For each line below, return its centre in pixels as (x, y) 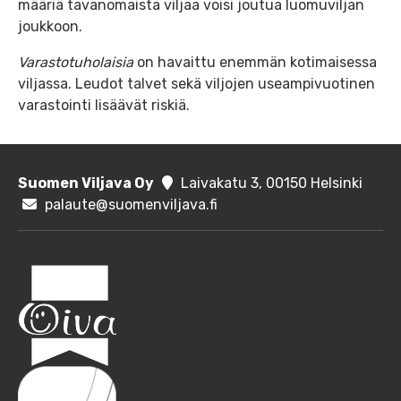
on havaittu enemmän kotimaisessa (257, 62)
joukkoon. (50, 26)
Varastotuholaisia (77, 62)
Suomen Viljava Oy (86, 183)
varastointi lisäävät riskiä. (104, 105)
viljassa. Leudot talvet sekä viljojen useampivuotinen (196, 83)
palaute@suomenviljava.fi (131, 204)
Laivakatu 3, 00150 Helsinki (271, 183)
